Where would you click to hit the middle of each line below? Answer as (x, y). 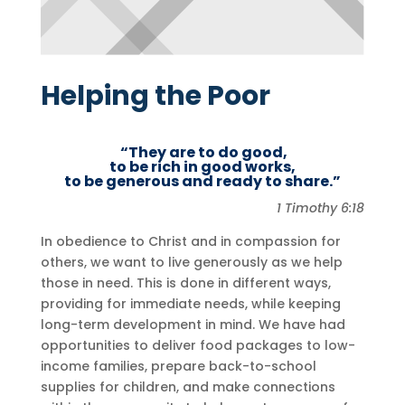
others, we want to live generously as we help (191, 262)
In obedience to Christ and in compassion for (190, 241)
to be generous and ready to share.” (202, 181)
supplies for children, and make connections (188, 386)
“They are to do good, (202, 152)
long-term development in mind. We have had (193, 324)
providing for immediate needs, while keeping (190, 303)
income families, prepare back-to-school (178, 366)
